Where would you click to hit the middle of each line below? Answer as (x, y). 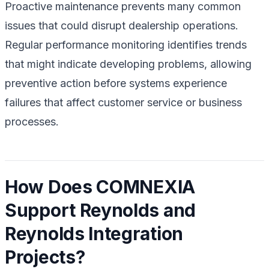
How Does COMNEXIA (100, 186)
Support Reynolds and (101, 210)
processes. (32, 121)
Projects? (45, 257)
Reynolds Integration (94, 233)
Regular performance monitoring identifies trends (126, 44)
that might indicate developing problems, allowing (128, 64)
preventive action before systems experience (116, 83)
